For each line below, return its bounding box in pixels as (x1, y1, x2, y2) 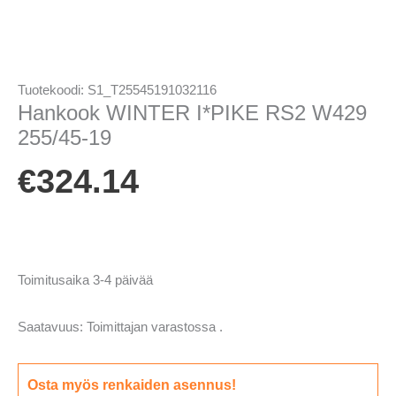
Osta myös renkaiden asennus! (27, 377, 236, 393)
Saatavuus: (18, 320, 83, 335)
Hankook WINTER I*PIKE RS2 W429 (18, 102, 367, 126)
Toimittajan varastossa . (87, 320, 223, 335)
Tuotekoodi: (18, 83, 88, 98)
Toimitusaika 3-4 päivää (18, 272, 153, 287)
